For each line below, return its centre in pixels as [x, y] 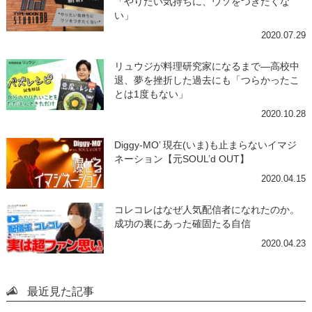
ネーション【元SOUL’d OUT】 [181, 158]
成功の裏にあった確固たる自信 [182, 223]
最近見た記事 [60, 291]
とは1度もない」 [151, 94]
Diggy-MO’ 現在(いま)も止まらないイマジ [205, 145]
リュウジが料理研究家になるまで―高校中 [206, 66]
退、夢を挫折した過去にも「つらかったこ [206, 80]
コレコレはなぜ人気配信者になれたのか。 [206, 209]
